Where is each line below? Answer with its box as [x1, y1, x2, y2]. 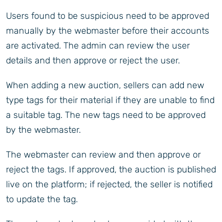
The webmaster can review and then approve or [6, 149, 201, 161]
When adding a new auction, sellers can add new [6, 80, 204, 91]
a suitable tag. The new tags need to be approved [6, 110, 206, 121]
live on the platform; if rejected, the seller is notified [6, 179, 213, 190]
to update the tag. [6, 194, 78, 205]
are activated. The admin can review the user [6, 40, 190, 52]
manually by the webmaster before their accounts [6, 25, 209, 37]
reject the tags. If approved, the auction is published [6, 164, 216, 175]
